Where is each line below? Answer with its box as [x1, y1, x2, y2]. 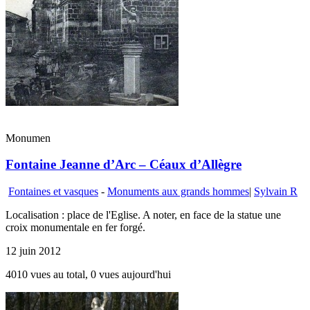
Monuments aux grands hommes [107, 185, 249, 198]
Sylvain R [254, 185, 298, 198]
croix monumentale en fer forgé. [6, 221, 145, 234]
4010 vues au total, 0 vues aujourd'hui [6, 268, 171, 281]
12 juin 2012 [6, 245, 61, 257]
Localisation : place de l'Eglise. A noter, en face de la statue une [6, 209, 281, 221]
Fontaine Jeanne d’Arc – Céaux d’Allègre [6, 157, 241, 172]
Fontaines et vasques [8, 185, 98, 198]
